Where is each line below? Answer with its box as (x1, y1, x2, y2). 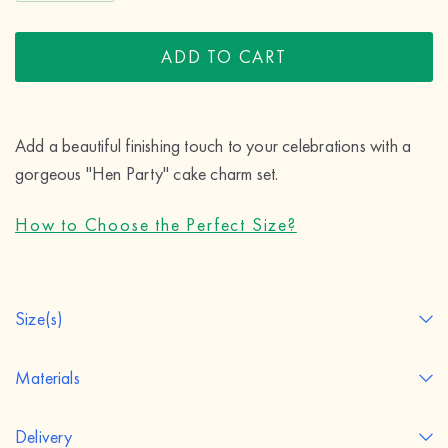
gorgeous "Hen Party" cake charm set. (15, 162, 279, 186)
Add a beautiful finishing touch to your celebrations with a (15, 134, 412, 158)
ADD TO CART (161, 45, 287, 69)
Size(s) (15, 307, 64, 331)
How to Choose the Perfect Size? (15, 213, 297, 237)
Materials (15, 366, 80, 390)
